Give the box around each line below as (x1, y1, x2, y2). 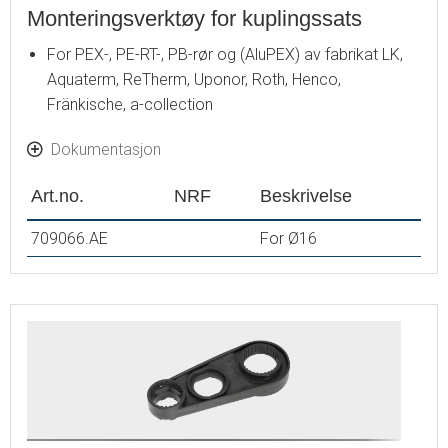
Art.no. (31, 184, 84, 206)
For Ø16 (260, 228, 317, 248)
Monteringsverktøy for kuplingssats (27, 5, 362, 31)
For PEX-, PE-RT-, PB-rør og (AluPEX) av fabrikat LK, (47, 44, 403, 64)
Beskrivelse (260, 184, 352, 206)
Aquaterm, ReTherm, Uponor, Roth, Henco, (47, 69, 341, 89)
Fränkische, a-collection (47, 94, 213, 114)
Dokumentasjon (51, 139, 161, 159)
